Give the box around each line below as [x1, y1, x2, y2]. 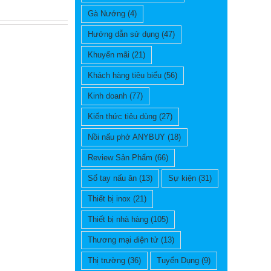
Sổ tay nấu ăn [88, 174, 137, 183]
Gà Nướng [88, 9, 125, 19]
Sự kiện [168, 174, 196, 183]
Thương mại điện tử [88, 235, 158, 245]
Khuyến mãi [88, 50, 129, 60]
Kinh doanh [88, 91, 127, 101]
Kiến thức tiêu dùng [88, 112, 157, 122]
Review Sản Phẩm [88, 153, 152, 163]
